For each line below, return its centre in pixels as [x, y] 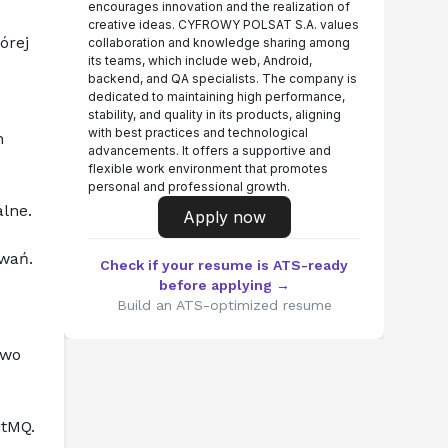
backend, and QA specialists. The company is [222, 78]
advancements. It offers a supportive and [209, 150]
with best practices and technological [198, 132]
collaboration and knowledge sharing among [219, 42]
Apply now [224, 217]
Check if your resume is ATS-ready [224, 265]
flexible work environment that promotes [208, 168]
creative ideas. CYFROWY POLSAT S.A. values [223, 24]
